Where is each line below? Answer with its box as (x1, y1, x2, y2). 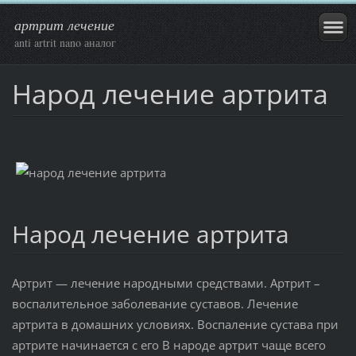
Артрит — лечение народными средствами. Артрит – (11, 274, 320, 291)
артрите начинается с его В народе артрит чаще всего (11, 336, 326, 353)
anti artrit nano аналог (14, 35, 116, 50)
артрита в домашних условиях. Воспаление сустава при (11, 315, 339, 332)
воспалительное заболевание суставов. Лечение (11, 295, 298, 311)
